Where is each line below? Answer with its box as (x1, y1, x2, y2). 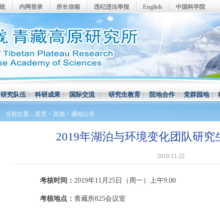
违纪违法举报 (94, 3, 129, 10)
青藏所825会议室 (74, 195, 126, 202)
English (143, 3, 162, 10)
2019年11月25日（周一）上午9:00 (74, 177, 176, 184)
